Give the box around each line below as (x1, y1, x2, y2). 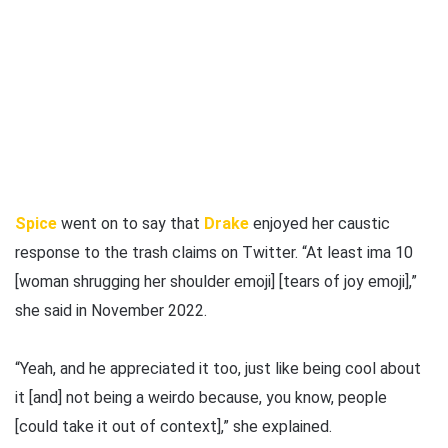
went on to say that (57, 213, 204, 233)
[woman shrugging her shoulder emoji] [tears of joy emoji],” (15, 271, 417, 291)
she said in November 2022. (15, 300, 207, 320)
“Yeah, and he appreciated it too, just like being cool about (15, 358, 421, 378)
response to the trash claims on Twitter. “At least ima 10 (15, 242, 413, 262)
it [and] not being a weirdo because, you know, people (15, 387, 387, 407)
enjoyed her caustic (249, 213, 390, 233)
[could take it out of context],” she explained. (15, 416, 332, 436)
